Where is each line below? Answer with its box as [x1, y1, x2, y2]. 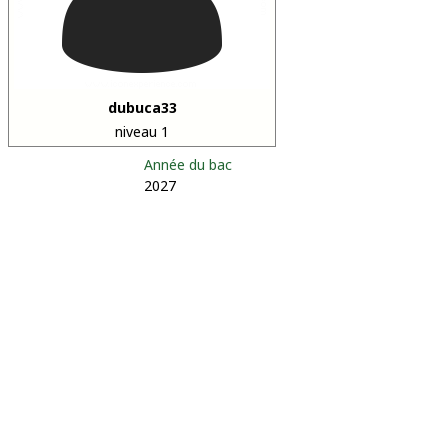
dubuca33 [107, 98, 177, 117]
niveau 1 [115, 122, 169, 141]
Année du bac [144, 155, 232, 174]
